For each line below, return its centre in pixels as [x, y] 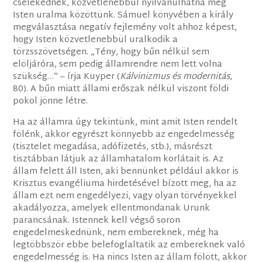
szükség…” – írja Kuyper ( [67, 77]
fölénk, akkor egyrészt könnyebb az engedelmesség [124, 135]
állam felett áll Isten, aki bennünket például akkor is [126, 172]
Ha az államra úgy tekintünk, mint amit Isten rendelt [125, 123]
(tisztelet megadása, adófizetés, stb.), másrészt [113, 147]
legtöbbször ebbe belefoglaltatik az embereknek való [129, 246]
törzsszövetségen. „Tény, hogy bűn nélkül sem [111, 53]
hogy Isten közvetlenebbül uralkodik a [96, 40]
